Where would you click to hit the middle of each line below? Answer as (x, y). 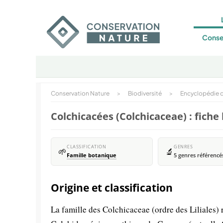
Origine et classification (112, 188)
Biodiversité (145, 93)
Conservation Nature (80, 93)
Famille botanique (92, 155)
